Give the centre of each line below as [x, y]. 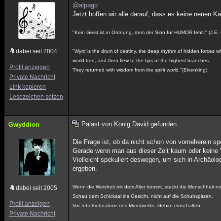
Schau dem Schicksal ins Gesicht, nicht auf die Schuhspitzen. [143, 196]
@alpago [85, 5]
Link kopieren [28, 87]
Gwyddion [24, 125]
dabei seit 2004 [37, 51]
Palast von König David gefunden [129, 124]
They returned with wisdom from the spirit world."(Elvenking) [140, 70]
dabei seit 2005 [37, 188]
